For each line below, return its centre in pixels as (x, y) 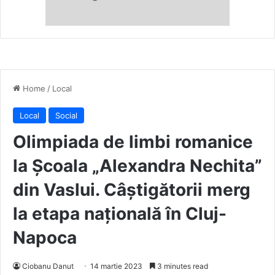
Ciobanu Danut (48, 266)
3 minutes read (182, 266)
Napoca (45, 238)
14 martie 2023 (116, 266)
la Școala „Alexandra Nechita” (137, 166)
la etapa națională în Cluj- (120, 214)
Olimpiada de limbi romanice (133, 142)
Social (66, 116)
